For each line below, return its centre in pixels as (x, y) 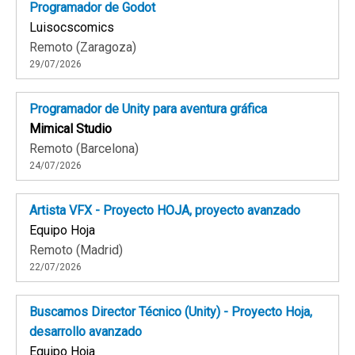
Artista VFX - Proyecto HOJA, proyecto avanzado (165, 211)
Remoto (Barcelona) (84, 149)
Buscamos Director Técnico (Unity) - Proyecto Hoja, (171, 312)
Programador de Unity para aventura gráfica (148, 109)
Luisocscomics (72, 28)
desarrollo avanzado (86, 332)
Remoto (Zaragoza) (83, 48)
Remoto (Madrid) (76, 250)
